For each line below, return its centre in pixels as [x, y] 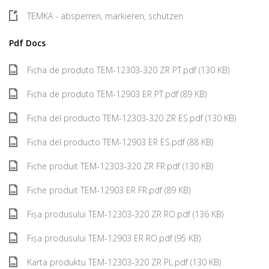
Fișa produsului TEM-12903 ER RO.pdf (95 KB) [114, 238]
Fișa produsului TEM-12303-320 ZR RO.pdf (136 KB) [125, 214]
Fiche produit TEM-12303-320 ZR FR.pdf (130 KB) [120, 166]
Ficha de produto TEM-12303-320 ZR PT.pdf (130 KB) [128, 70]
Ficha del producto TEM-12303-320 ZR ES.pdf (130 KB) [131, 118]
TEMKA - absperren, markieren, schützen [105, 16]
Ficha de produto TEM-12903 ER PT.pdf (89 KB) [117, 94]
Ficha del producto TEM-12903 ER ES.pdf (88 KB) [120, 142]
